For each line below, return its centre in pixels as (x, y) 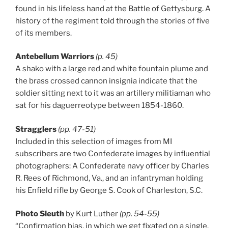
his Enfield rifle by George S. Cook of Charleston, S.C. (109, 190)
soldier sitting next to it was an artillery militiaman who (113, 93)
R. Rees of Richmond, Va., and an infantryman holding (109, 178)
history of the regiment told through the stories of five (112, 21)
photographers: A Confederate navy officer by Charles (112, 166)
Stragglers (36, 129)
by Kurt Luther (92, 214)
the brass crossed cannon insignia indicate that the (106, 81)
